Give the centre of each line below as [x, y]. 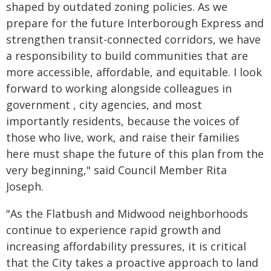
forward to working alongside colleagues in [119, 88]
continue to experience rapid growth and [113, 230]
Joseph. [25, 186]
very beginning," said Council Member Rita [116, 170]
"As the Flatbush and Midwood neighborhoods [127, 214]
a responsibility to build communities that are [127, 56]
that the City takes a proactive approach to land [132, 263]
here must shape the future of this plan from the [135, 154]
